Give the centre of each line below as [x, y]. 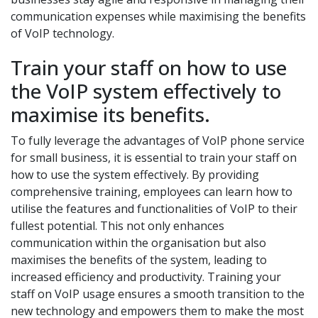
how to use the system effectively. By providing [135, 175]
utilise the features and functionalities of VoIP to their [154, 209]
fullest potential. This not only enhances [117, 226]
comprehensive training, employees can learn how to [152, 192]
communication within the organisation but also [138, 243]
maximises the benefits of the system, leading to [139, 260]
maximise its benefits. [110, 114]
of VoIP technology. [62, 33]
